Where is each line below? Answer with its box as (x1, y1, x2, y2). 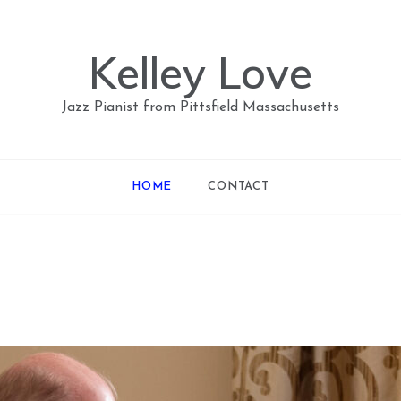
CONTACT (208, 181, 269, 192)
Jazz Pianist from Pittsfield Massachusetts (62, 100, 339, 115)
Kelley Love (89, 46, 312, 99)
